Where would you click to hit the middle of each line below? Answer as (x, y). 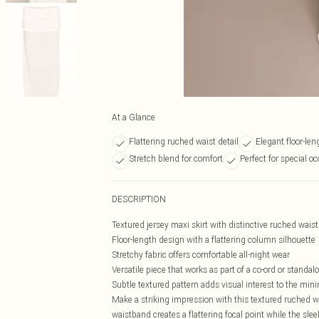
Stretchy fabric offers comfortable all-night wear (201, 255)
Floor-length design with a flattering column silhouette (214, 240)
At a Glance (134, 117)
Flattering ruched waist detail (184, 141)
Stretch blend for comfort (176, 158)
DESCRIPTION (139, 199)
